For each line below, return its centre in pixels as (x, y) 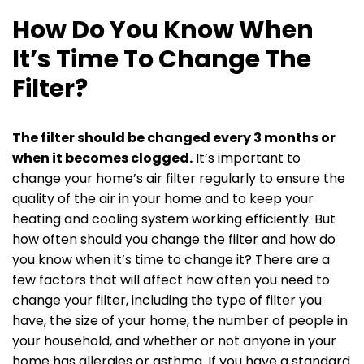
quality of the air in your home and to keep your (163, 199)
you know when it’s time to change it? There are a (171, 260)
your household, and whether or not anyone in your (174, 341)
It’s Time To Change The (162, 60)
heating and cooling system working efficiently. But (174, 219)
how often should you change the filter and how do (174, 240)
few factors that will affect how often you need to (171, 280)
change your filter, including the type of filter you (167, 301)
